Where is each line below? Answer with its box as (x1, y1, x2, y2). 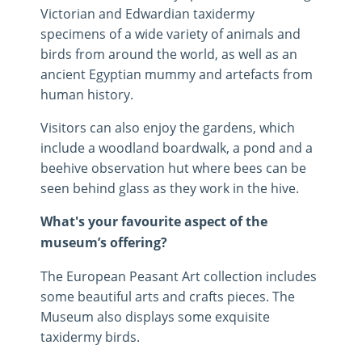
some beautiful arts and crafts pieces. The (40, 288, 295, 305)
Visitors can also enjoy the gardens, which (40, 119, 295, 137)
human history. (40, 86, 133, 103)
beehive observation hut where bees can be (40, 159, 306, 177)
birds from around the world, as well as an (40, 45, 297, 63)
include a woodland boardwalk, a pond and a (40, 139, 313, 157)
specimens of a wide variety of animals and (40, 25, 301, 43)
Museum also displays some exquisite (40, 308, 270, 326)
